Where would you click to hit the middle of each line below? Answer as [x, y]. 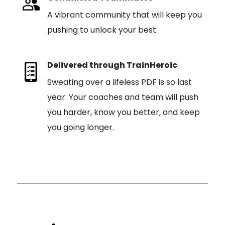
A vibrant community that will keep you [124, 15]
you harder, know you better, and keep [123, 112]
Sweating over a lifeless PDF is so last [119, 82]
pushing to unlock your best [101, 30]
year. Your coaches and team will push [123, 97]
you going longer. [80, 127]
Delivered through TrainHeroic [112, 65]
